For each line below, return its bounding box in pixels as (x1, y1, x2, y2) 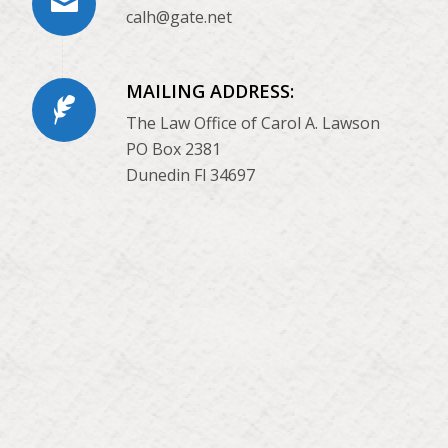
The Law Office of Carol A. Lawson (126, 112, 380, 135)
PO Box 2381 (126, 138, 221, 161)
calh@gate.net (126, 6, 232, 29)
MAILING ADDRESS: (126, 78, 294, 103)
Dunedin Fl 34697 (126, 164, 255, 187)
